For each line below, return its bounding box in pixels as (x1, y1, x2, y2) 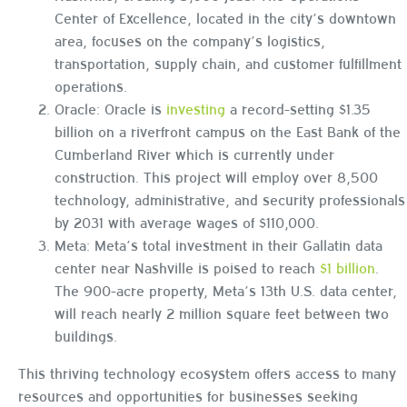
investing (166, 98, 225, 117)
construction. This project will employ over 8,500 (55, 166, 378, 185)
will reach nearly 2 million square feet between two (55, 303, 389, 322)
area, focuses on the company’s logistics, (55, 30, 325, 49)
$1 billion (320, 257, 375, 276)
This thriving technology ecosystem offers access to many (18, 362, 396, 382)
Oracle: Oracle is (55, 98, 166, 117)
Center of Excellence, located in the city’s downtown (55, 7, 396, 26)
